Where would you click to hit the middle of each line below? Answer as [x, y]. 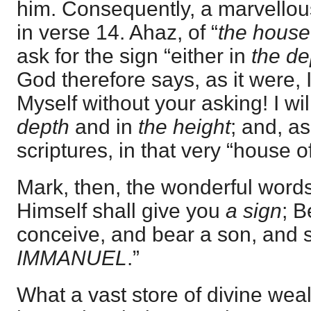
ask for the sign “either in [134, 56]
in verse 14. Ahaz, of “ [117, 32]
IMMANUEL [72, 258]
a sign [254, 211]
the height [182, 126]
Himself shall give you [121, 211]
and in [101, 126]
